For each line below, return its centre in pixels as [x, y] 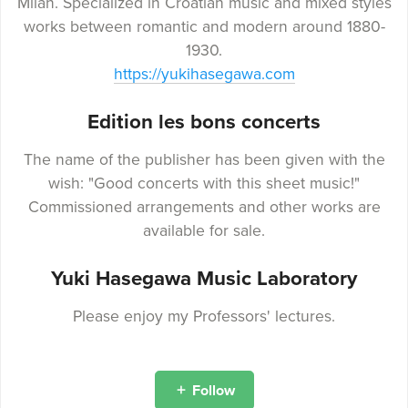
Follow [213, 390]
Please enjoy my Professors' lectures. [204, 317]
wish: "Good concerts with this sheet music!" [204, 184]
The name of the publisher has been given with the [204, 160]
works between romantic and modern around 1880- [204, 27]
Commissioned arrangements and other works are [204, 208]
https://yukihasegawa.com [204, 75]
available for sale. [204, 231]
